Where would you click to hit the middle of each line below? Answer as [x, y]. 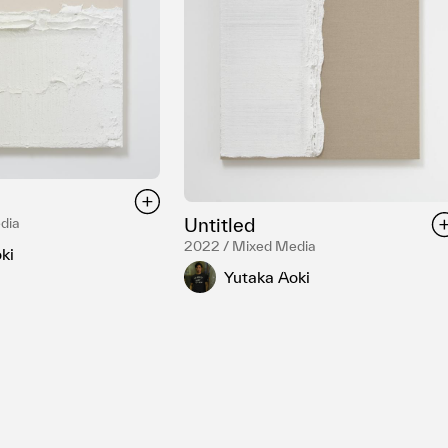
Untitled [220, 225]
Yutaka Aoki [267, 276]
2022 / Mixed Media [250, 246]
